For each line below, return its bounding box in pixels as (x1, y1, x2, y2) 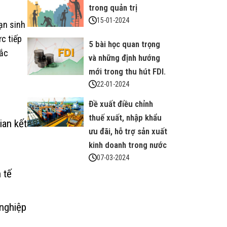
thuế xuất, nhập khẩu (88, 112, 162, 123)
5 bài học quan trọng (88, 39, 160, 50)
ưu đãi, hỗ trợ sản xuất (88, 126, 167, 137)
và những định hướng (88, 53, 160, 63)
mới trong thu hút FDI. (88, 66, 166, 77)
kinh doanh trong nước (88, 140, 167, 150)
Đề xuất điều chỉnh (88, 99, 153, 109)
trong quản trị (88, 2, 137, 13)
